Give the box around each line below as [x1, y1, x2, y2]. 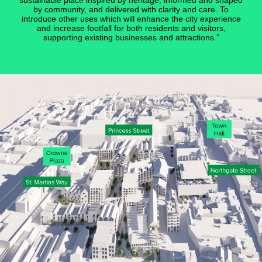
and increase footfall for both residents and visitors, [36, 23, 226, 33]
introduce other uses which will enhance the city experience [21, 14, 241, 24]
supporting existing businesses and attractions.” [43, 33, 219, 43]
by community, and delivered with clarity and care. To [33, 5, 229, 15]
